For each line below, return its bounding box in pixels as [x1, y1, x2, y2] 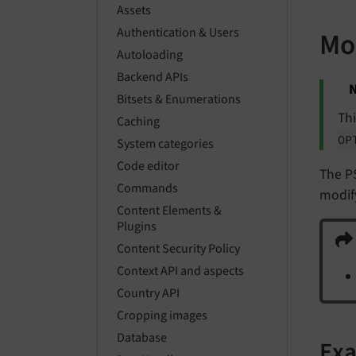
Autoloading [117, 46, 183, 64]
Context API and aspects [117, 262, 244, 281]
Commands [117, 180, 178, 198]
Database [117, 329, 167, 347]
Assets [117, 2, 151, 20]
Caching [117, 113, 160, 131]
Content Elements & [117, 202, 222, 220]
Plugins [117, 218, 157, 236]
